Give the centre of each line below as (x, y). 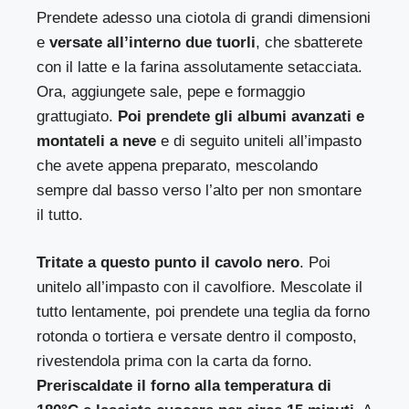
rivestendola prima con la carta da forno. (175, 362)
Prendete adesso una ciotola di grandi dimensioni (204, 17)
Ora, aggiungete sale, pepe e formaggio (171, 91)
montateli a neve (97, 141)
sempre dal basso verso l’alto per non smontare (199, 190)
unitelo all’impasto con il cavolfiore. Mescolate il (200, 288)
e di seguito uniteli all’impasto (259, 141)
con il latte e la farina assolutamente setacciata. (200, 67)
